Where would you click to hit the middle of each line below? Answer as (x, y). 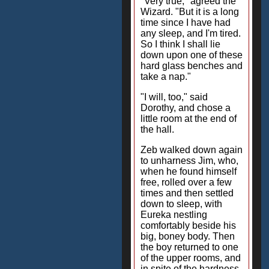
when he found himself (189, 171)
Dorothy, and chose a (186, 108)
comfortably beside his (188, 225)
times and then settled (187, 193)
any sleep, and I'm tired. (191, 33)
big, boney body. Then (188, 236)
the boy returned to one (189, 247)
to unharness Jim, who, (189, 161)
